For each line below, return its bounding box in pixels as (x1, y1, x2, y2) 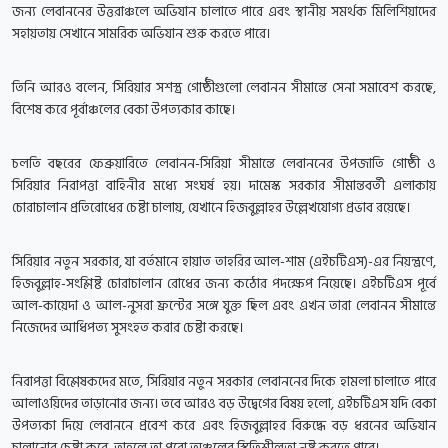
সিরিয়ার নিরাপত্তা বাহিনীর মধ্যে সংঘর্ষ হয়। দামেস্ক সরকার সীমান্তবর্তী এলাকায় (12, 174, 436, 198)
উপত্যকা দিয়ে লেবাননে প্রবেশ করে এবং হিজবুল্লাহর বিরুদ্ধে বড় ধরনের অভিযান (12, 414, 436, 438)
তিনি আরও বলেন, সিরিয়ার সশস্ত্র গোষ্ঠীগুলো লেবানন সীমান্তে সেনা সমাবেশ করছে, (12, 76, 436, 100)
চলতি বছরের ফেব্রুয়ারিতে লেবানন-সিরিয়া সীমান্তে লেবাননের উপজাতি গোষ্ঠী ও (12, 152, 436, 176)
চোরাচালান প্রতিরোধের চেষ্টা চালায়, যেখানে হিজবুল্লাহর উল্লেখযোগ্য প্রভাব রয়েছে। (12, 196, 410, 220)
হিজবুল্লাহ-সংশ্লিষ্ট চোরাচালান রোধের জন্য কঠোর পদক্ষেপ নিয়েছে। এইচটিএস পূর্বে (12, 272, 436, 296)
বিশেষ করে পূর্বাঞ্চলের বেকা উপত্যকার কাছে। (12, 98, 235, 122)
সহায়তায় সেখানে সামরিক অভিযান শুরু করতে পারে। (12, 22, 270, 46)
